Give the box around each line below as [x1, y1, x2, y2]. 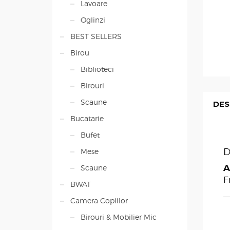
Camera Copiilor [70, 196, 128, 205]
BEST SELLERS [70, 32, 122, 41]
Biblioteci [81, 65, 114, 73]
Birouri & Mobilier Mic [81, 213, 157, 221]
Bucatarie [70, 114, 104, 123]
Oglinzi [81, 15, 105, 24]
